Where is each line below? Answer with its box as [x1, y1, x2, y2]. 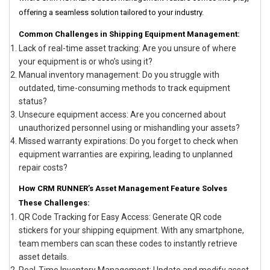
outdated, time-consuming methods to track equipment [19, 83, 230, 93]
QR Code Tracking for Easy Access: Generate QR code [19, 212, 222, 222]
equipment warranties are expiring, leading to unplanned [19, 149, 233, 160]
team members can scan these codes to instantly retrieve [19, 239, 237, 249]
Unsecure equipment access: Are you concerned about [19, 110, 226, 120]
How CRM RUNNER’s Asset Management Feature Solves [19, 184, 227, 193]
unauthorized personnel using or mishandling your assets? [19, 123, 240, 133]
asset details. [19, 252, 69, 262]
